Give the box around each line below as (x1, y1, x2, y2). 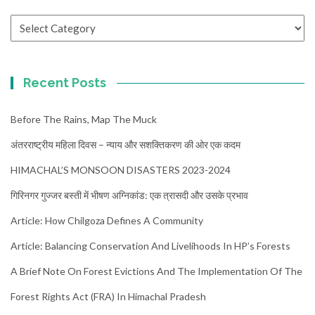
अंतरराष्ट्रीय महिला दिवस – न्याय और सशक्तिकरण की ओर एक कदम (11, 138, 240, 150)
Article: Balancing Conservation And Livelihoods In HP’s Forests (11, 239, 290, 252)
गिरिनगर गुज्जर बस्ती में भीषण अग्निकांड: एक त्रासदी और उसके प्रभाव (11, 188, 248, 201)
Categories (10, 15, 63, 27)
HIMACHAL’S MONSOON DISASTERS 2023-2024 (11, 163, 231, 176)
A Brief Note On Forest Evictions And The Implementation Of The (11, 264, 302, 277)
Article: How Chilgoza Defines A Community (11, 214, 203, 226)
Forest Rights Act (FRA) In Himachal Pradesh (11, 290, 206, 302)
